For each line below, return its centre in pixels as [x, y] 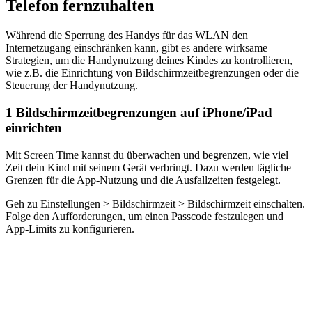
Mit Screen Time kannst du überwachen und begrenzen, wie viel [147, 155]
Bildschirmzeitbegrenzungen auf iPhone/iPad [142, 113]
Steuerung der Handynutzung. [72, 86]
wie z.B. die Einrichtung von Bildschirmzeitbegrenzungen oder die [152, 73]
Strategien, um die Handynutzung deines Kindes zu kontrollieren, [149, 61]
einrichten [34, 128]
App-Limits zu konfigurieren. [70, 228]
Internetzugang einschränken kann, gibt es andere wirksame [136, 48]
